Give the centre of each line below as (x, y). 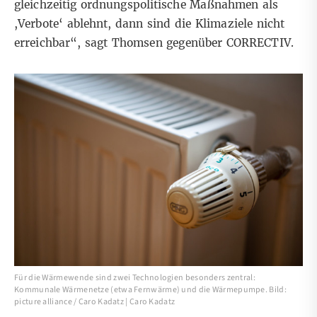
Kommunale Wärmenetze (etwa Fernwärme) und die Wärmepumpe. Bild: (150, 290)
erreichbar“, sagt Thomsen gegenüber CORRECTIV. (154, 42)
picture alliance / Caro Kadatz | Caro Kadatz (95, 302)
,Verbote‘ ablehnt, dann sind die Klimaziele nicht (150, 23)
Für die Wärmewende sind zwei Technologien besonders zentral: (135, 278)
